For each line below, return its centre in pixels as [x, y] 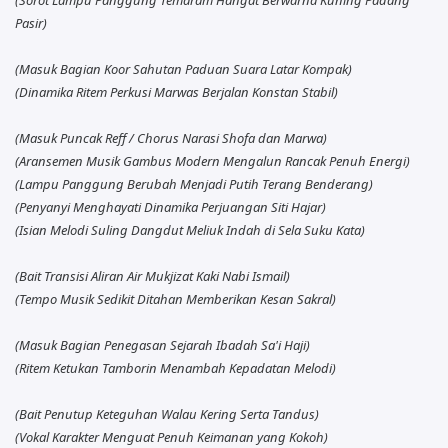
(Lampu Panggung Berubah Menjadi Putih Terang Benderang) [194, 183]
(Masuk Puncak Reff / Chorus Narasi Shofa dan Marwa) [171, 137]
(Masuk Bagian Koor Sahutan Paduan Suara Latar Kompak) [183, 68]
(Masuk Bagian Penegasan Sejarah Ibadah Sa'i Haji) [162, 344]
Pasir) [31, 22]
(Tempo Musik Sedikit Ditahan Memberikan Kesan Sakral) [175, 298]
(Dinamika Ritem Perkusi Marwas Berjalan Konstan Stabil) [176, 91]
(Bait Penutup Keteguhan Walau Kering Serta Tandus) [167, 413]
